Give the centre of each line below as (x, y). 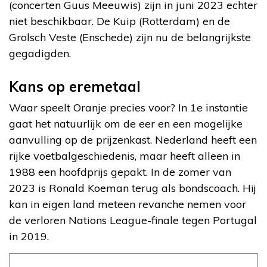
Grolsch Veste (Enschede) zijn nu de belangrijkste (130, 37)
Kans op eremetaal (75, 86)
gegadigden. (40, 53)
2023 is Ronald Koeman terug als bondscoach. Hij (133, 188)
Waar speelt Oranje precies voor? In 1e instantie (128, 107)
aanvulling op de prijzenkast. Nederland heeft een (133, 139)
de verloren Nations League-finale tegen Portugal (133, 220)
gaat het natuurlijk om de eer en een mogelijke (126, 123)
